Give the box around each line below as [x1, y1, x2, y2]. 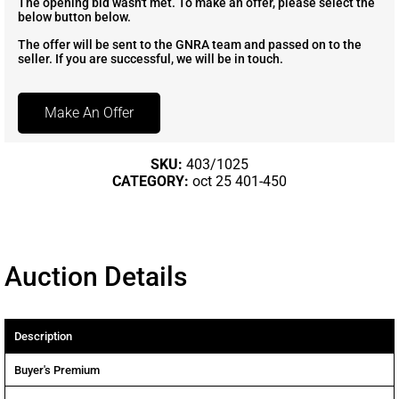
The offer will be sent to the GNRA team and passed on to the [18, 37, 362, 52]
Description [14, 329, 72, 343]
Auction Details [4, 260, 187, 292]
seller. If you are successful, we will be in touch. [18, 51, 283, 66]
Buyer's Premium [14, 362, 100, 377]
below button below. [18, 9, 131, 24]
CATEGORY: [112, 172, 192, 190]
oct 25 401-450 [192, 172, 287, 190]
